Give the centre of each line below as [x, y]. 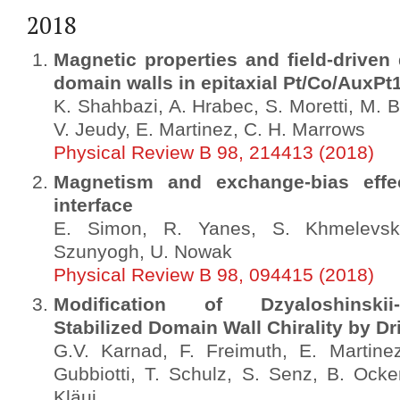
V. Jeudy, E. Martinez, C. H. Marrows [209, 129]
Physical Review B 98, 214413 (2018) [214, 153]
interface [93, 205]
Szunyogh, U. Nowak [143, 252]
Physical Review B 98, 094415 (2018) [214, 275]
